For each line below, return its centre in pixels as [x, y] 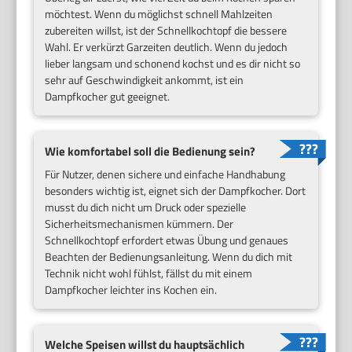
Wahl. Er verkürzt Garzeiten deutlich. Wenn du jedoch [167, 47]
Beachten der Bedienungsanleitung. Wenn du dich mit [169, 256]
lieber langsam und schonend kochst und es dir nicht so [173, 63]
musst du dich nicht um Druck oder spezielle [146, 207]
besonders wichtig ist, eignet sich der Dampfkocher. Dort [176, 190]
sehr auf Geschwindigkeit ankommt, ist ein [145, 80]
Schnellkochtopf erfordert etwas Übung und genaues [167, 240]
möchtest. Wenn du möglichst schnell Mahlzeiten [159, 14]
